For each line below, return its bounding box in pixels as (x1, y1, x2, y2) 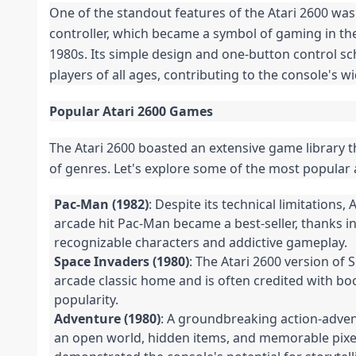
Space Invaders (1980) (54, 253, 189, 271)
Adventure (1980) (54, 310, 161, 328)
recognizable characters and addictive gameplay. (54, 234, 347, 252)
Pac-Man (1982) (54, 195, 149, 214)
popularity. (54, 291, 118, 309)
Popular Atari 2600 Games (49, 103, 213, 121)
